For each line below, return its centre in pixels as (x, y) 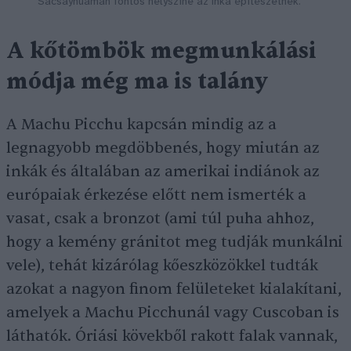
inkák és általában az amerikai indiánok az (163, 171)
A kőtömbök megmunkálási (161, 51)
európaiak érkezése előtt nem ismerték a (156, 195)
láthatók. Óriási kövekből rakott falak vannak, (172, 336)
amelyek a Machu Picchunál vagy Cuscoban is (173, 312)
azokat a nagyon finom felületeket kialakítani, (174, 289)
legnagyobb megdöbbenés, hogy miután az (163, 148)
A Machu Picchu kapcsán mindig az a (141, 124)
